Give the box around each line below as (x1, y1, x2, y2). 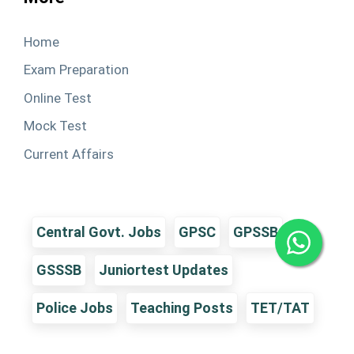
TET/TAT (250, 299, 310, 316)
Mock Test (24, 118, 87, 134)
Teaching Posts (130, 299, 233, 316)
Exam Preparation (24, 62, 129, 77)
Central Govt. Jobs (36, 224, 161, 240)
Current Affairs (24, 145, 114, 162)
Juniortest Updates (99, 262, 228, 278)
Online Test (24, 89, 92, 106)
